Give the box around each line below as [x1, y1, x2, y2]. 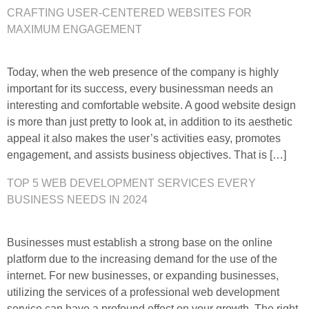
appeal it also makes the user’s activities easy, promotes [7, 132, 281, 145]
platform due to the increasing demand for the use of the [7, 252, 277, 265]
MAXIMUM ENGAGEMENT [7, 23, 142, 36]
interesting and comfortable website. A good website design [7, 99, 296, 112]
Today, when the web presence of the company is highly [7, 66, 279, 79]
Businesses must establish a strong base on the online [7, 236, 272, 248]
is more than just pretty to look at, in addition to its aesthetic [7, 116, 292, 128]
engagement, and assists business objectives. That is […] [7, 149, 286, 161]
